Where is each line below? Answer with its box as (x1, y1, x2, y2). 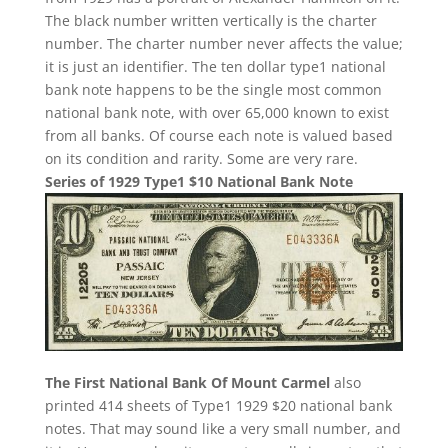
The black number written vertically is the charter (44, 10, 377, 30)
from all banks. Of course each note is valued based (44, 125, 393, 145)
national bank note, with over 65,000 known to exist (44, 102, 389, 122)
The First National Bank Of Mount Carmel (44, 372, 330, 392)
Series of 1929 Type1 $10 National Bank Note (44, 171, 353, 191)
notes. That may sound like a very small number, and (44, 418, 401, 438)
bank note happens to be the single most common (44, 79, 382, 99)
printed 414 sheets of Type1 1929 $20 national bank (44, 395, 392, 415)
